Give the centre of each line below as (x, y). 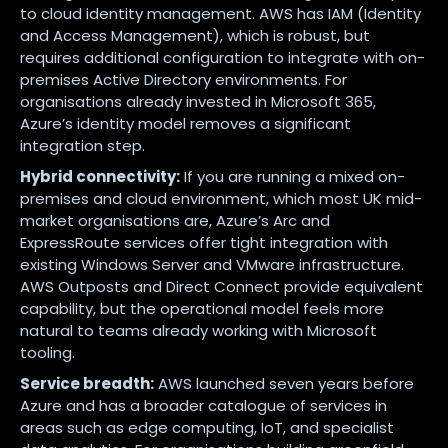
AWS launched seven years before (284, 383)
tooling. (47, 352)
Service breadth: (87, 383)
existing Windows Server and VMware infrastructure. (212, 264)
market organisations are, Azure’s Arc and (175, 220)
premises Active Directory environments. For (183, 79)
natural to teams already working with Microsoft (198, 330)
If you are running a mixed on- (292, 176)
